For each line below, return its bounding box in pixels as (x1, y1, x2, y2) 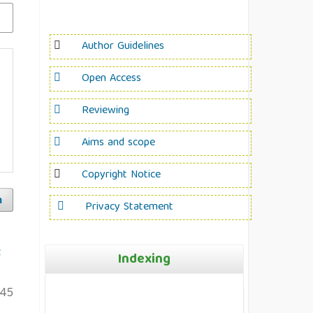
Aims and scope (82, 133, 155, 153)
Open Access (82, 68, 141, 89)
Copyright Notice (82, 165, 161, 185)
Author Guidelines (82, 36, 164, 57)
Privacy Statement (85, 197, 173, 217)
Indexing (118, 247, 170, 272)
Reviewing (82, 101, 129, 121)
